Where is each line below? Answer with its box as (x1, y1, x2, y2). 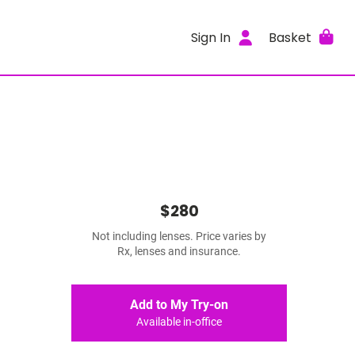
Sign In (191, 28, 231, 47)
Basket (268, 28, 311, 47)
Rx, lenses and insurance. (117, 245, 241, 258)
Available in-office (136, 315, 222, 329)
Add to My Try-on (130, 297, 228, 312)
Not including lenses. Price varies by (92, 230, 266, 243)
